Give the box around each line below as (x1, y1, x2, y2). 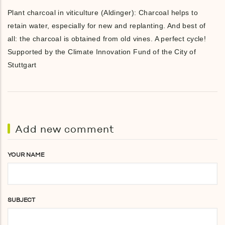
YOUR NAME (8, 151, 44, 159)
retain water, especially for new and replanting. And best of (8, 22, 206, 30)
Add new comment (15, 124, 114, 135)
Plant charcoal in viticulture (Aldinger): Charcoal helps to (8, 9, 198, 17)
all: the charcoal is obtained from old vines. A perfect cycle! (8, 35, 206, 43)
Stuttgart (8, 61, 37, 69)
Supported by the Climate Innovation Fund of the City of (8, 48, 196, 56)
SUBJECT (8, 196, 35, 204)
